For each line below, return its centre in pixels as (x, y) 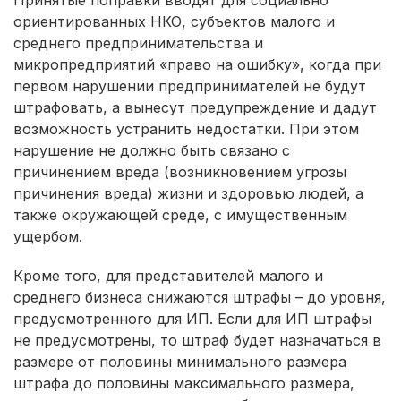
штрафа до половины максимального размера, (184, 383)
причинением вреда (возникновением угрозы (180, 171)
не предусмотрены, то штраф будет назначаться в (197, 340)
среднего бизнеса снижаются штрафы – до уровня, (200, 297)
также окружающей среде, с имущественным (180, 214)
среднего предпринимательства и (138, 43)
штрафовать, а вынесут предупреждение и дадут (195, 107)
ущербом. (48, 236)
